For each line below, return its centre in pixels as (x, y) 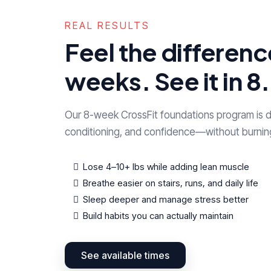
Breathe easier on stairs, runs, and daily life (171, 183)
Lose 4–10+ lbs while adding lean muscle (166, 166)
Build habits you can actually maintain (158, 215)
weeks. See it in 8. (167, 80)
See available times (125, 255)
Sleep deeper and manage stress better (166, 199)
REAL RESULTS (107, 25)
